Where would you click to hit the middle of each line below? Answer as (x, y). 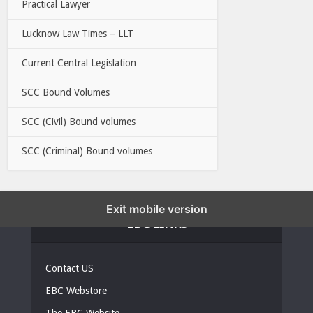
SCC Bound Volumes (66, 92)
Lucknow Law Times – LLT (78, 33)
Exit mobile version (156, 209)
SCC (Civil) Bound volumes (79, 121)
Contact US (70, 268)
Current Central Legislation (79, 63)
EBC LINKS (156, 223)
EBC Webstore (76, 290)
